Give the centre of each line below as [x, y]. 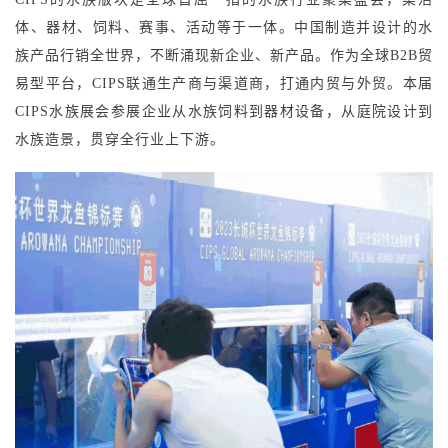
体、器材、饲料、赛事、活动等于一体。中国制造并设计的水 [224, 28]
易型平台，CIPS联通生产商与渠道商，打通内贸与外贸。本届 [224, 84]
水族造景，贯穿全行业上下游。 [120, 140]
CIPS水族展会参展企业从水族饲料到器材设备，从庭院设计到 [224, 112]
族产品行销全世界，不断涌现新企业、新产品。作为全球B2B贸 [224, 56]
